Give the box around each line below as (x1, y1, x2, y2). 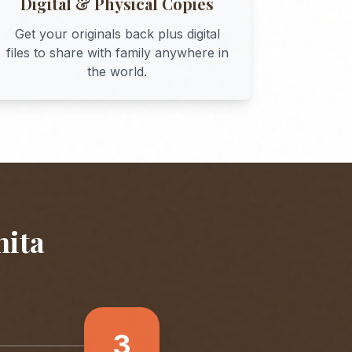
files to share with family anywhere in (5, 45, 229, 60)
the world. (87, 64, 148, 79)
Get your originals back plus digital (14, 26, 220, 42)
